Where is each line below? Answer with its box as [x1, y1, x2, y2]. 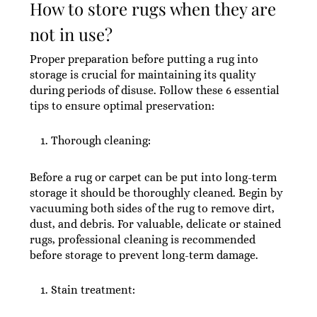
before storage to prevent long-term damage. [29, 248, 258, 262]
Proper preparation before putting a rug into [29, 52, 258, 66]
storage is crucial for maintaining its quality [29, 68, 256, 81]
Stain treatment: [50, 283, 135, 296]
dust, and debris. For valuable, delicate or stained [29, 217, 281, 231]
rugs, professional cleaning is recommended [29, 233, 255, 246]
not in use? [29, 23, 113, 45]
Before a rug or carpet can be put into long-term [29, 171, 277, 184]
